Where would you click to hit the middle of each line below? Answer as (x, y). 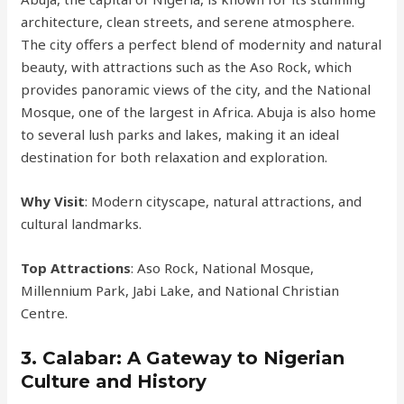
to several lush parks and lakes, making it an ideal (180, 134)
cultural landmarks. (82, 224)
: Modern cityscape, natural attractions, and (224, 201)
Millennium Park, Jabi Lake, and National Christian (180, 290)
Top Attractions (76, 268)
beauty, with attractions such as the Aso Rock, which (187, 67)
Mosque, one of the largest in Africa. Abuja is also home (199, 112)
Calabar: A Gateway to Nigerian (194, 358)
